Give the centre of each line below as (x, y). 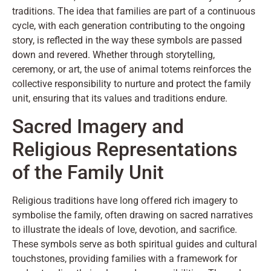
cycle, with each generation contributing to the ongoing (129, 26)
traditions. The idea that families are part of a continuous (134, 11)
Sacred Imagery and (98, 126)
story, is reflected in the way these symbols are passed (127, 41)
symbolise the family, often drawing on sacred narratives (132, 215)
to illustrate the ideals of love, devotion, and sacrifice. (125, 229)
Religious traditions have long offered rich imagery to (125, 200)
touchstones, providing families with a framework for (125, 258)
